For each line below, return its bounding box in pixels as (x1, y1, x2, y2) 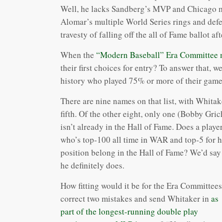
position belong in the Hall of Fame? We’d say (60, 146, 221, 158)
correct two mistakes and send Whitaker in (60, 192, 211, 204)
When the (60, 49, 96, 60)
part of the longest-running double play (60, 205, 198, 217)
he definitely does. (60, 159, 124, 171)
